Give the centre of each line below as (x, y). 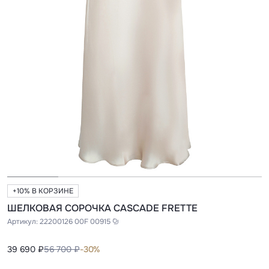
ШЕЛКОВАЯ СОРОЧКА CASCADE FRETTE (102, 208)
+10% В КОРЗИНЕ (43, 191)
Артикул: (23, 222)
